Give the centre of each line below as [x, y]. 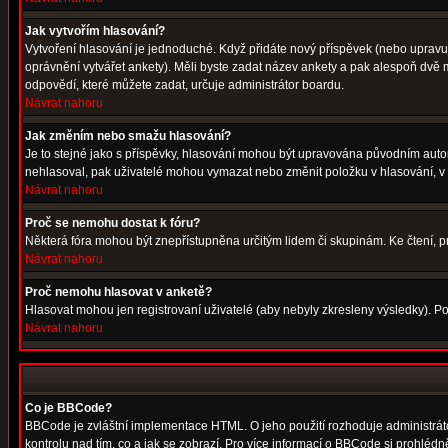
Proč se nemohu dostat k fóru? [112, 223]
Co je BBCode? [68, 408]
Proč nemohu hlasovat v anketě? [118, 292]
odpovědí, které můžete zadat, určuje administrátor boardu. [184, 85]
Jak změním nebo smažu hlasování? [128, 136]
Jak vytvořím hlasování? [95, 31]
